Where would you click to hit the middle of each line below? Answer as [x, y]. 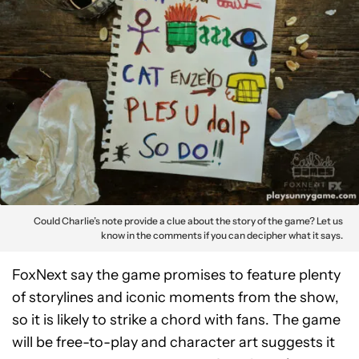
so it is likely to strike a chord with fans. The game [176, 320]
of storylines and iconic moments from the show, [175, 298]
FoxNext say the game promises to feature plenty [176, 275]
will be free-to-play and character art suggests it [173, 343]
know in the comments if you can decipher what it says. [222, 236]
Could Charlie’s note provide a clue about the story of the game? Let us [188, 221]
